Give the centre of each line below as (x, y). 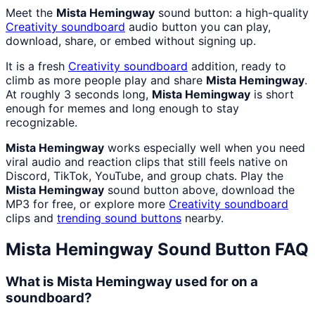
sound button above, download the (199, 190)
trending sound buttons (119, 218)
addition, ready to (237, 66)
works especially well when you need (205, 148)
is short (272, 95)
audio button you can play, (198, 27)
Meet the (31, 13)
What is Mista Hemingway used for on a (132, 281)
